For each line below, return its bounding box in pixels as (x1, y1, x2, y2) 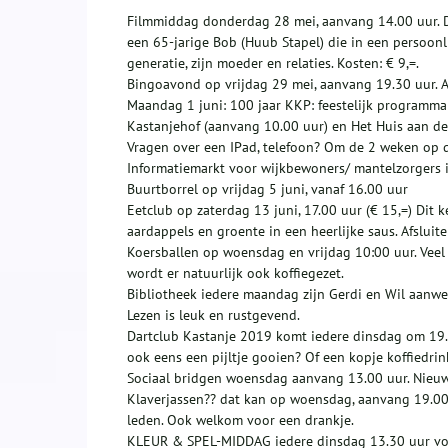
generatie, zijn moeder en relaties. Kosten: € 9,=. (127, 54, 419, 73)
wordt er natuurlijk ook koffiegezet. (127, 264, 344, 283)
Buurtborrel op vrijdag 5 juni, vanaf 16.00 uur (127, 180, 408, 199)
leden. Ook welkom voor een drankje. (127, 411, 354, 430)
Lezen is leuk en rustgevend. (127, 306, 300, 325)
